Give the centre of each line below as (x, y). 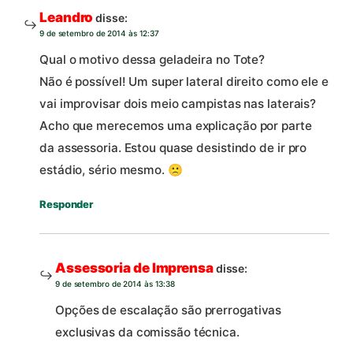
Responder (67, 204)
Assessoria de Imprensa (134, 268)
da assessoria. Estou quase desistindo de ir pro (173, 148)
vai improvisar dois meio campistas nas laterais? (178, 104)
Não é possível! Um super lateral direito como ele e (184, 82)
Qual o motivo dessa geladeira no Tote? (152, 60)
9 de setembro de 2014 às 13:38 (115, 284)
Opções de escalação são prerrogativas (169, 310)
